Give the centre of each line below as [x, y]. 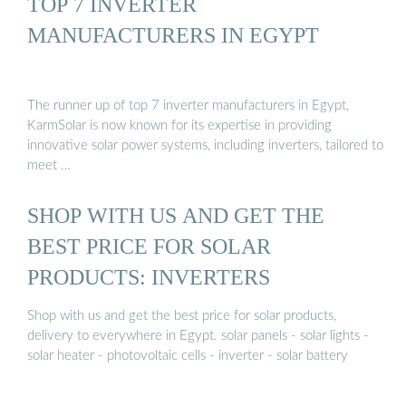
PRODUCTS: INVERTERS [149, 276]
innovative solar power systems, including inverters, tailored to [205, 145]
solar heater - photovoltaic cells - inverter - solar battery [188, 356]
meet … [49, 165]
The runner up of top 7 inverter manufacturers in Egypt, [188, 105]
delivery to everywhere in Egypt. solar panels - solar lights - [198, 336]
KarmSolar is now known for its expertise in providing [179, 125]
